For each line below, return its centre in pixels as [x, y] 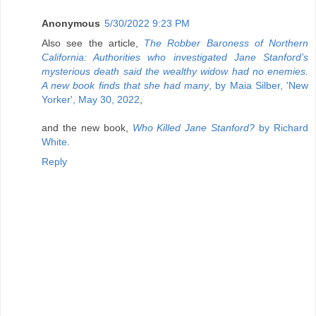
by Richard [282, 128]
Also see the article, [93, 43]
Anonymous [71, 24]
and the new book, [87, 128]
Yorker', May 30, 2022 [91, 100]
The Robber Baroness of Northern [226, 43]
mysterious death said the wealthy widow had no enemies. [175, 72]
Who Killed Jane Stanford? [194, 128]
